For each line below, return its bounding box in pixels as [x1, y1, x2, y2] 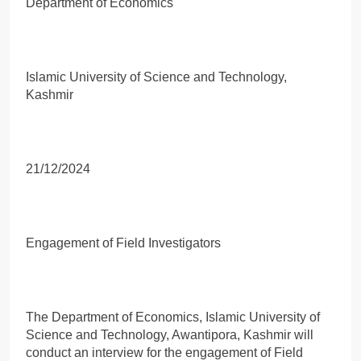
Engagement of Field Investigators [26, 235, 221, 250]
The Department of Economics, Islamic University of [26, 309, 320, 324]
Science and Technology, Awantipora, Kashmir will [26, 327, 313, 342]
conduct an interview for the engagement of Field [26, 345, 303, 359]
